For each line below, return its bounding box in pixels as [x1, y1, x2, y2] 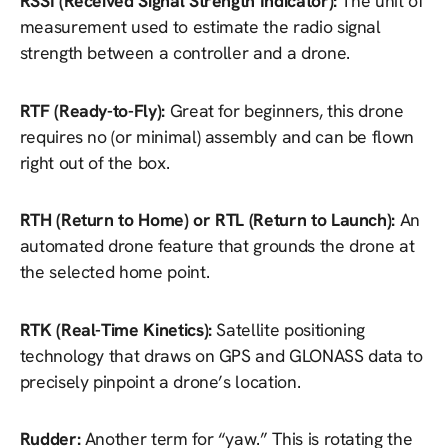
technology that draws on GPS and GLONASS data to [19, 343, 423, 367]
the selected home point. [19, 260, 210, 284]
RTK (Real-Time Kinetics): [19, 317, 217, 341]
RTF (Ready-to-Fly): [19, 98, 170, 122]
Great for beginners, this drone [169, 98, 404, 122]
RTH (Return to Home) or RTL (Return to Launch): [19, 208, 400, 232]
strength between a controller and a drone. [19, 41, 350, 65]
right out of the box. [19, 150, 170, 174]
